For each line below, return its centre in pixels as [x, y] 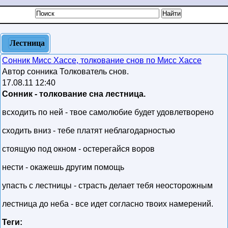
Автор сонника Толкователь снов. [66, 72]
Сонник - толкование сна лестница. [74, 94]
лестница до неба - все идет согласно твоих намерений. [108, 204]
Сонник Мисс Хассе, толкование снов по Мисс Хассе [102, 60]
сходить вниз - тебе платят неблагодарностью [89, 131]
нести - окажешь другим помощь [63, 167]
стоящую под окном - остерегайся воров [78, 149]
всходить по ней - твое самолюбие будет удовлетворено [108, 112]
